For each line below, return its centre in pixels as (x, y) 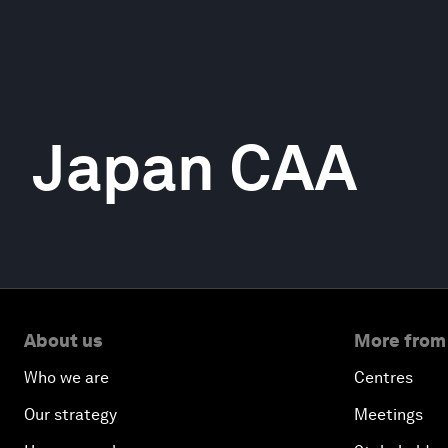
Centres (383, 377)
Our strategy (70, 414)
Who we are (66, 377)
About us (63, 340)
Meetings (388, 414)
